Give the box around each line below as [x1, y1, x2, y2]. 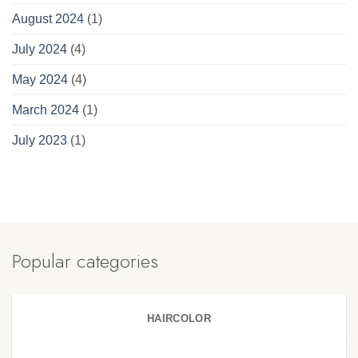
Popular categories [12, 247, 158, 276]
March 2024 [12, 103, 79, 117]
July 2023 [12, 133, 67, 148]
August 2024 [12, 12, 84, 26]
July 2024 [12, 42, 67, 57]
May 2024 [12, 73, 68, 87]
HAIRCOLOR [146, 312, 212, 325]
